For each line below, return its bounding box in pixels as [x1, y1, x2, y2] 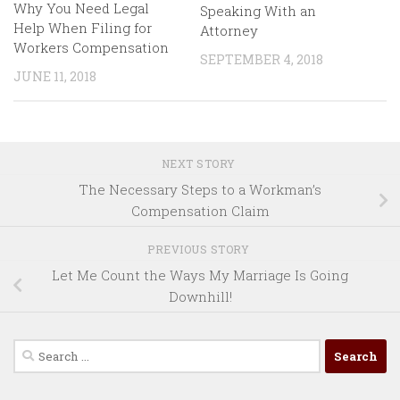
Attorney [200, 21, 258, 40]
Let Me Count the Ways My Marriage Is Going [52, 266, 348, 285]
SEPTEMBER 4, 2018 [200, 51, 323, 69]
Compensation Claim [130, 202, 270, 221]
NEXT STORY [161, 156, 239, 171]
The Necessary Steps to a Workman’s [79, 180, 321, 199]
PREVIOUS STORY [147, 241, 253, 256]
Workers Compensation [13, 37, 169, 56]
